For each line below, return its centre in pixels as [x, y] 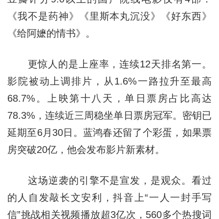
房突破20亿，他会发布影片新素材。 [86, 149]
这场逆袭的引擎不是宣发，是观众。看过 [109, 180]
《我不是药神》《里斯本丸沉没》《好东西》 [109, 16]
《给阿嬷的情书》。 [51, 33]
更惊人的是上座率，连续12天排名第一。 [109, 64]
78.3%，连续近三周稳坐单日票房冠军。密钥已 [109, 115]
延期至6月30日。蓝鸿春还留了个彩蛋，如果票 [109, 132]
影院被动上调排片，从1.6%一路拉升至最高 [109, 81]
